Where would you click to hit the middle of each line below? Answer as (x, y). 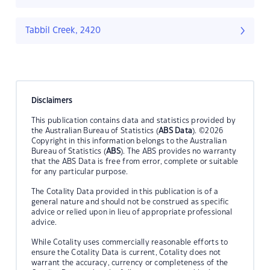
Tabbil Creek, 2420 (63, 31)
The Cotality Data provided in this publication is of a (125, 191)
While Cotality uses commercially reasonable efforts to (130, 242)
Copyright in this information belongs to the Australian (129, 141)
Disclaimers (52, 100)
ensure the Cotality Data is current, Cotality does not (126, 252)
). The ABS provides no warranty (179, 151)
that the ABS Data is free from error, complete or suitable (135, 161)
